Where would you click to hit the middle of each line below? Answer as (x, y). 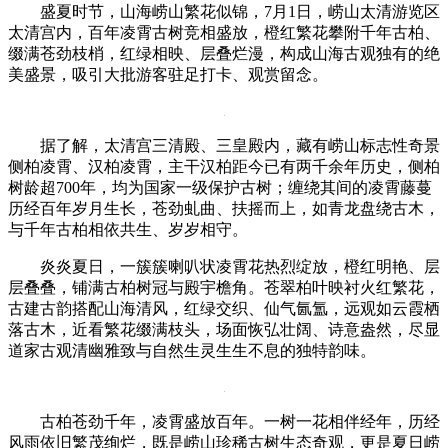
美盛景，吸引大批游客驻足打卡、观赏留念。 (168, 74)
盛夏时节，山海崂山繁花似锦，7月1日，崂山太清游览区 (240, 11)
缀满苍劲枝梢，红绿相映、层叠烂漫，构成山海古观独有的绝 (224, 53)
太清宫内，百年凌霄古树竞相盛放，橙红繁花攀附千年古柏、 (224, 32)
